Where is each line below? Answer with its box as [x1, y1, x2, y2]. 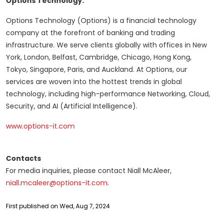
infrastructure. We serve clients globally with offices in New [6, 40, 207, 50]
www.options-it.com [6, 121, 75, 131]
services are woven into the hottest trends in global [6, 77, 182, 87]
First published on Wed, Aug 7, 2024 [6, 202, 110, 211]
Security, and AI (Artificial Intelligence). [6, 101, 137, 111]
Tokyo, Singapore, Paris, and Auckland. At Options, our [6, 65, 187, 75]
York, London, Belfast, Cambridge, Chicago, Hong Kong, [6, 52, 192, 63]
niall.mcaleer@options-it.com [6, 178, 108, 188]
